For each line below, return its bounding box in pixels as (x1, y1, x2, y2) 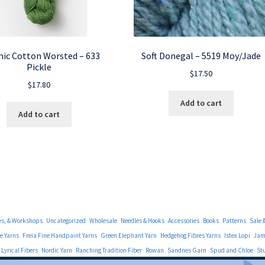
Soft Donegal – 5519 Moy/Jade (141, 49, 261, 62)
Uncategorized (46, 216, 86, 225)
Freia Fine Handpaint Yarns (22, 231, 97, 240)
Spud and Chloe (209, 246, 253, 255)
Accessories (167, 216, 199, 225)
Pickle (26, 60, 51, 73)
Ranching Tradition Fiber (75, 246, 142, 255)
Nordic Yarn (41, 246, 72, 255)
